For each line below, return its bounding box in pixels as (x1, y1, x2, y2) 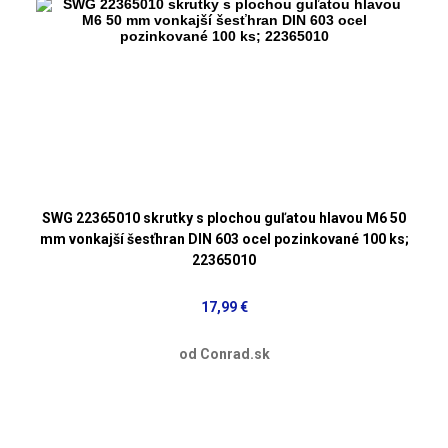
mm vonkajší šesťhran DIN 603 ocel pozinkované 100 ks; (39, 230, 409, 247)
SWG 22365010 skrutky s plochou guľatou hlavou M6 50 (42, 209, 406, 226)
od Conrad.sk (178, 345, 270, 362)
